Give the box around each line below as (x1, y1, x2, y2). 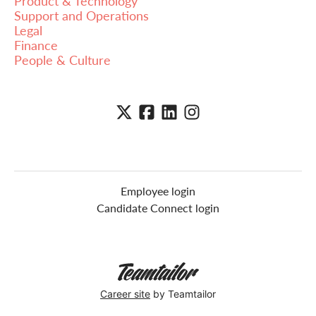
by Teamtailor (150, 287, 216, 300)
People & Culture (14, 50, 111, 68)
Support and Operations (14, 6, 149, 24)
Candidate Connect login (97, 200, 219, 217)
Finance (14, 35, 58, 54)
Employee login (121, 183, 195, 200)
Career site (100, 287, 150, 300)
